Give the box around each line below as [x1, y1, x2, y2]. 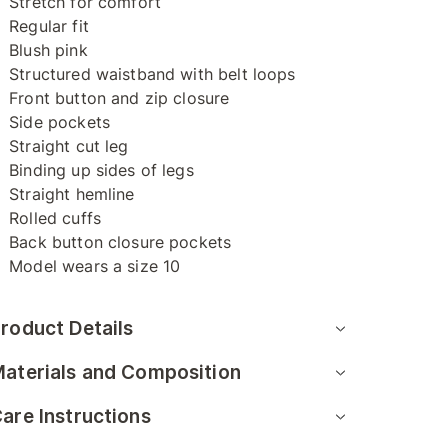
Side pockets [9, 112, 110, 132]
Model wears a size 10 [9, 256, 181, 276]
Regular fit [9, 16, 89, 36]
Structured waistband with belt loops [9, 64, 296, 84]
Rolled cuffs [9, 208, 101, 228]
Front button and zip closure [9, 88, 230, 108]
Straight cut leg [9, 136, 129, 156]
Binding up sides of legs [9, 160, 194, 180]
